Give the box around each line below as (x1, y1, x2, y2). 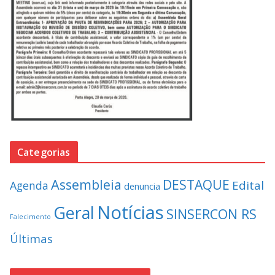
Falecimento (10, 212, 51, 222)
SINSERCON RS (166, 205, 257, 223)
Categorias (17, 145, 71, 160)
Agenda (10, 178, 48, 193)
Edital (232, 177, 264, 193)
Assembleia (51, 176, 122, 194)
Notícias (97, 200, 164, 225)
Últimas (10, 231, 53, 247)
